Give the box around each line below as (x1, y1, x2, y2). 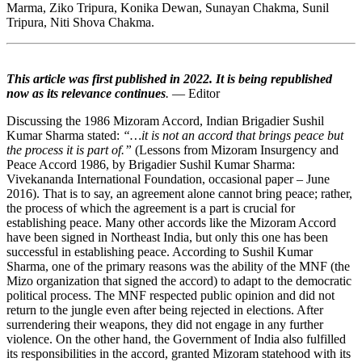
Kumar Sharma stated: (6, 128, 123, 142)
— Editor (169, 86, 220, 100)
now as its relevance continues (6, 86, 166, 100)
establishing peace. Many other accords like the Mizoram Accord (6, 215, 336, 229)
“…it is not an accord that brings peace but (123, 128, 343, 142)
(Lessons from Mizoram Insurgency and (132, 142, 339, 157)
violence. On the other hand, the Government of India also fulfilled (6, 331, 346, 346)
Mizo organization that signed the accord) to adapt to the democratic (6, 273, 351, 288)
